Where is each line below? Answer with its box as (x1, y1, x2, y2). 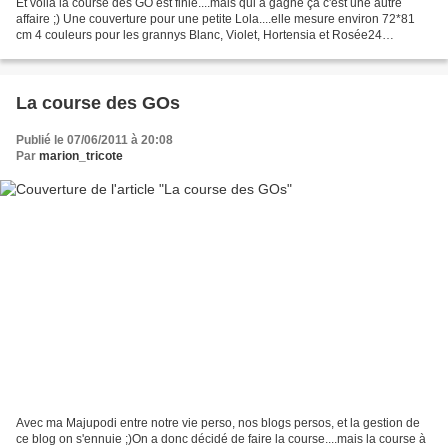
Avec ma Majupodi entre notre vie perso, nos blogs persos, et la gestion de (16, 416, 420, 431)
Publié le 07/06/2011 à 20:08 (16, 132, 173, 147)
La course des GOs (16, 92, 180, 113)
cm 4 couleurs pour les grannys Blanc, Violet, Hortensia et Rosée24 (16, 27, 382, 42)
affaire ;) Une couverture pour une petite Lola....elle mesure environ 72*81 (16, 11, 415, 26)
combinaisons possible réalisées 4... (16, 43, 213, 58)
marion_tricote (39, 148, 123, 163)
